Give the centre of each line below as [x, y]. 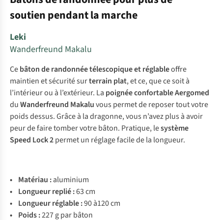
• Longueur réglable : [47, 203]
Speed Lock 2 [32, 140]
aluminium [71, 180]
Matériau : [36, 180]
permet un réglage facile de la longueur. [119, 140]
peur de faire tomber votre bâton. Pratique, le [84, 128]
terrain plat [107, 81]
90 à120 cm [102, 203]
